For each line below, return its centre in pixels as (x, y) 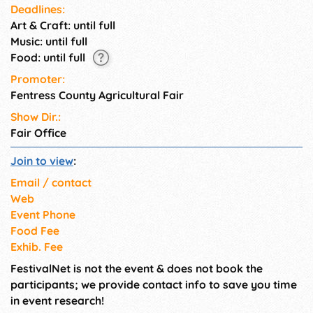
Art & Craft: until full (63, 25)
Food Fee (35, 231)
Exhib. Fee (37, 247)
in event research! (57, 301)
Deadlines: (38, 9)
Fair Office (38, 133)
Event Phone (43, 215)
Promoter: (38, 79)
